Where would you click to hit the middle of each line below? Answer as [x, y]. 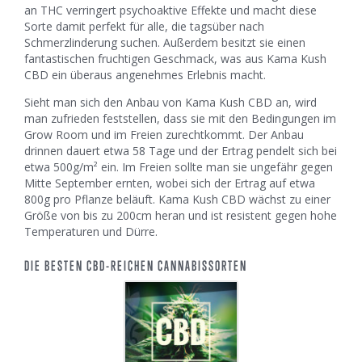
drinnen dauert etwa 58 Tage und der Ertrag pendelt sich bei [181, 151]
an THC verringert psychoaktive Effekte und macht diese [170, 11]
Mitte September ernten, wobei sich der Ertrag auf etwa [170, 183]
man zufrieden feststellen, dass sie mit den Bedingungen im [180, 119]
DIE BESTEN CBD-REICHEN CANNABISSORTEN [136, 266]
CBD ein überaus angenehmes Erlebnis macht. [145, 75]
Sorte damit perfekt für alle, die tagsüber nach [144, 27]
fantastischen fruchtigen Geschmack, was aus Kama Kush [175, 59]
